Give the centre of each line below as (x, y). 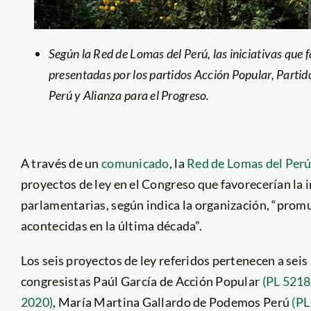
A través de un (61, 163)
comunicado (135, 163)
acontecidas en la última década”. (111, 225)
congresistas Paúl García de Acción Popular (141, 281)
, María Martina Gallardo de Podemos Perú (173, 302)
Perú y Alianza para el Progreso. (129, 95)
